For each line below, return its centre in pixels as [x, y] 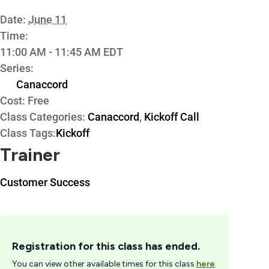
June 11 [47, 19]
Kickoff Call [172, 116]
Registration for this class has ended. [106, 246]
